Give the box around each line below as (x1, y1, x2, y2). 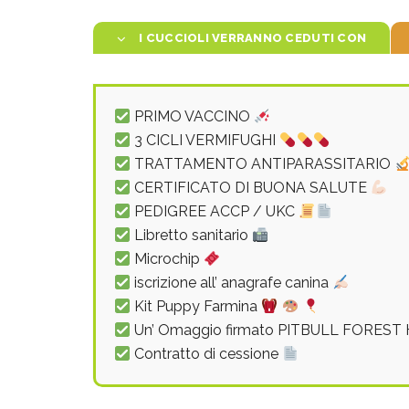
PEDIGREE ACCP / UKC (131, 203, 299, 220)
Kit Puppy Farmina (131, 298, 262, 315)
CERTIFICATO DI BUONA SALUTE (131, 179, 372, 196)
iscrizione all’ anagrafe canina (131, 274, 333, 291)
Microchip (131, 250, 204, 267)
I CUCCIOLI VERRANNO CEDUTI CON (139, 31, 367, 45)
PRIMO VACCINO (131, 108, 255, 125)
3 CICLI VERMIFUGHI (131, 131, 280, 149)
